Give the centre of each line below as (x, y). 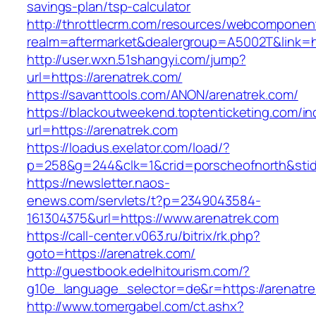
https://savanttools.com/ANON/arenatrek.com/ (163, 95)
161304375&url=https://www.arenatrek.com (153, 218)
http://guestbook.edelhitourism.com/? (139, 271)
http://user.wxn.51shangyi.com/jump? (136, 60)
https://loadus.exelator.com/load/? (128, 148)
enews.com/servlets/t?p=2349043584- (144, 201)
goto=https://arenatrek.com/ (111, 254)
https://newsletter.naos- (98, 183)
